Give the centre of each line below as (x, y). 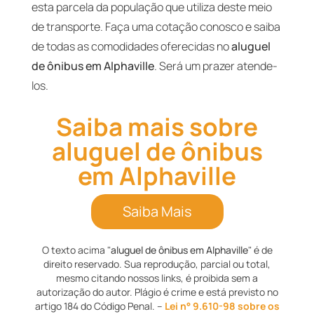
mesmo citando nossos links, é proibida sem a (157, 278)
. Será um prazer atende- (216, 66)
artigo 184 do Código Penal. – (100, 306)
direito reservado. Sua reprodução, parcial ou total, (157, 264)
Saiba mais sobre (157, 127)
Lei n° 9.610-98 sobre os (222, 306)
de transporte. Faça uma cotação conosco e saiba (156, 27)
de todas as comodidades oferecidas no (131, 46)
